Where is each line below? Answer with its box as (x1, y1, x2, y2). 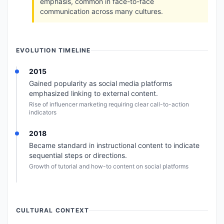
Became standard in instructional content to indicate (29, 141, 199, 149)
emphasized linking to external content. (29, 89, 158, 97)
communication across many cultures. (40, 7, 163, 15)
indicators (29, 108, 56, 116)
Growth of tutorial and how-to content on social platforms (29, 162, 188, 170)
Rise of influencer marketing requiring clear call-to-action (29, 100, 189, 108)
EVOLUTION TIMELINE (16, 46, 91, 54)
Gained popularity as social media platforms (29, 79, 172, 87)
